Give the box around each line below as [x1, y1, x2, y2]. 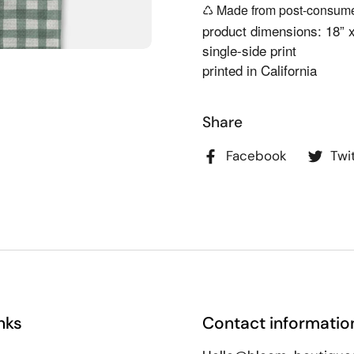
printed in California [202, 60, 317, 80]
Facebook [226, 147, 287, 164]
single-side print [202, 40, 296, 60]
